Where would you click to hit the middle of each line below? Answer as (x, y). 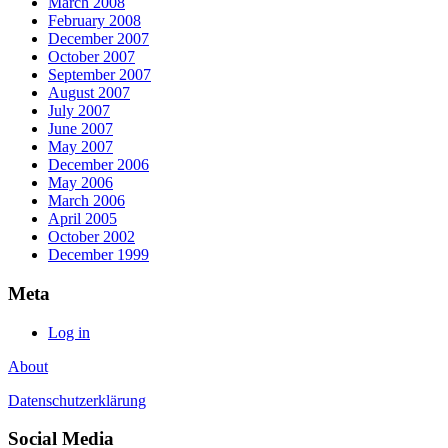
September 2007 (99, 75)
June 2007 (80, 129)
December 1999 (98, 255)
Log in (69, 332)
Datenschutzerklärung (77, 400)
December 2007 (98, 39)
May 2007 (80, 147)
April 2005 (82, 219)
